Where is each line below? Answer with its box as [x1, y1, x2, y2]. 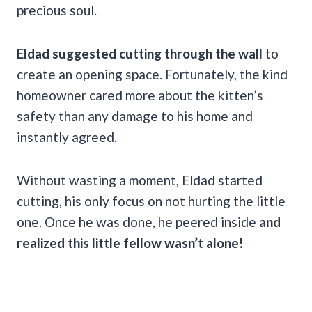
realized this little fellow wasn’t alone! [17, 234, 243, 251]
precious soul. [17, 1, 97, 18]
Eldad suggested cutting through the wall [17, 45, 263, 61]
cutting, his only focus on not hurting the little [17, 192, 286, 209]
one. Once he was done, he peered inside [17, 213, 259, 230]
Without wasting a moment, [17, 171, 179, 188]
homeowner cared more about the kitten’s [17, 86, 263, 103]
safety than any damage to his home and [17, 107, 253, 124]
